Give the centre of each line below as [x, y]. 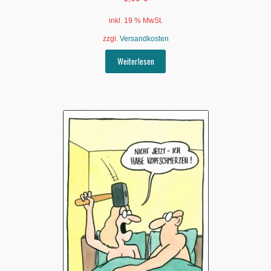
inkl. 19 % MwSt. [135, 20]
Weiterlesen [135, 61]
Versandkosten [144, 38]
